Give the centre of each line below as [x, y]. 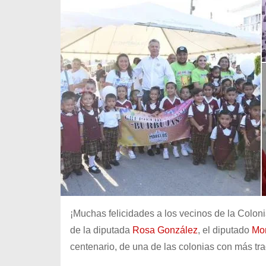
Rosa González [165, 230]
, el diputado [225, 230]
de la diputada [101, 230]
